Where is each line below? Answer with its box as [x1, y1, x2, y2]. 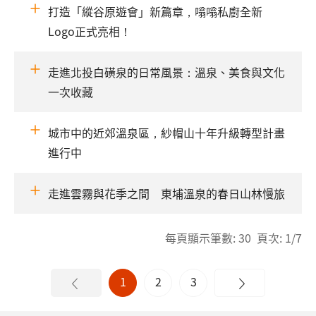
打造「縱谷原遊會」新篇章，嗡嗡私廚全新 [48, 3, 262, 20]
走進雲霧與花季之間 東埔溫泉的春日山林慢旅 [48, 185, 285, 202]
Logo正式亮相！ [48, 23, 131, 40]
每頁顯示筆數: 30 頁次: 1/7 [165, 229, 302, 247]
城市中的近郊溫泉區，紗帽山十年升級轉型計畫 [48, 124, 285, 142]
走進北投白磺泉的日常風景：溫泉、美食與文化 [48, 63, 285, 81]
